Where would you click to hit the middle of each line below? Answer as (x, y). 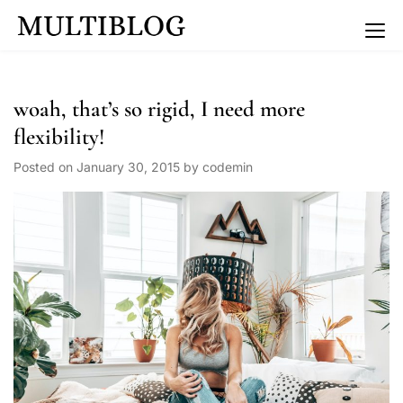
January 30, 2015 (128, 167)
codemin (228, 167)
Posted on (45, 167)
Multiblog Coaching (292, 36)
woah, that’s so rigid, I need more (159, 109)
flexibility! (59, 137)
